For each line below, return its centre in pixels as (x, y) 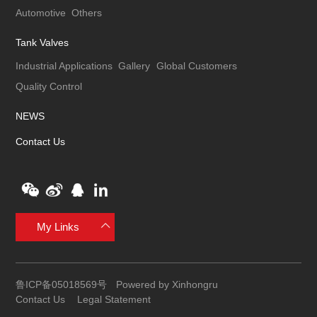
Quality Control (49, 86)
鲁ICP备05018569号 (62, 284)
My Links (58, 226)
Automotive (41, 12)
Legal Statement (114, 299)
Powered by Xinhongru (167, 284)
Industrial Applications (64, 65)
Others (87, 12)
